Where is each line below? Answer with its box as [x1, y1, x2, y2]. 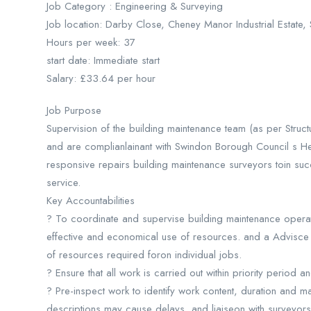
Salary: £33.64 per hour [47, 71, 155, 86]
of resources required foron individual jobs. [47, 247, 242, 262]
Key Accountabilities [47, 193, 135, 208]
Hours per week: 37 [47, 35, 135, 50]
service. [47, 175, 81, 190]
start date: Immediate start [47, 53, 160, 68]
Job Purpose [47, 103, 101, 118]
